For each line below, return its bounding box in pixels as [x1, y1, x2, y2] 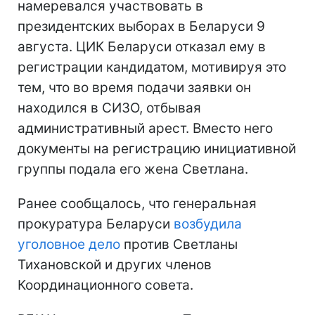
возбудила [170, 215, 242, 232]
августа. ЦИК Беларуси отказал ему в [18, 38, 266, 55]
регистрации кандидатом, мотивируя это [18, 58, 286, 75]
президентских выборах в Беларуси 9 [18, 18, 265, 34]
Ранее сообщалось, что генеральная [18, 195, 257, 212]
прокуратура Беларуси [18, 215, 170, 232]
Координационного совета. [18, 276, 193, 293]
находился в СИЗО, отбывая [18, 99, 201, 116]
